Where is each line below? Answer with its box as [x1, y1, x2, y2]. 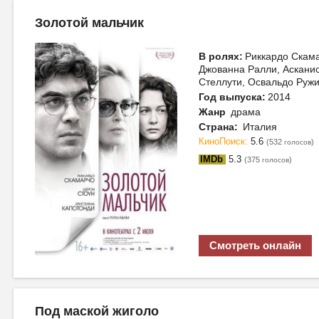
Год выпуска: [199, 91, 266, 103]
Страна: [199, 121, 238, 132]
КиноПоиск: [199, 137, 251, 147]
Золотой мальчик [35, 16, 144, 30]
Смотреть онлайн [209, 239, 301, 251]
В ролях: [199, 51, 243, 62]
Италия [240, 121, 277, 132]
